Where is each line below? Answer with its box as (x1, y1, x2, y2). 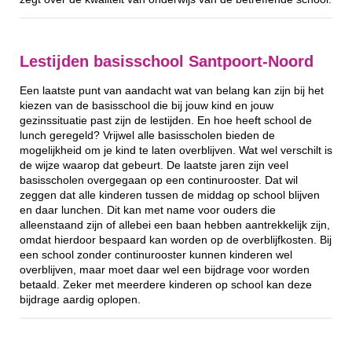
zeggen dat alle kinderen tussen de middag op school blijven (20, 189, 320, 201)
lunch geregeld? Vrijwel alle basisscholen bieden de (20, 129, 275, 141)
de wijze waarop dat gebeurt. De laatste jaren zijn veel (20, 159, 288, 171)
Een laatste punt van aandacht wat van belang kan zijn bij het (20, 84, 324, 97)
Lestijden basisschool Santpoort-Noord (20, 53, 313, 71)
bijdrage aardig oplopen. (20, 293, 141, 306)
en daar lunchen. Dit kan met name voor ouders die (20, 203, 276, 216)
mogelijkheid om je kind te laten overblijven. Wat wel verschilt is (20, 144, 332, 156)
